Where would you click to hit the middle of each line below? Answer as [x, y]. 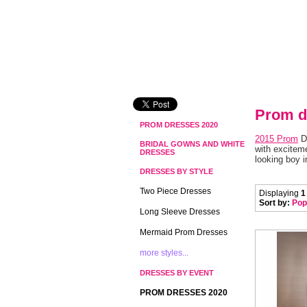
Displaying [280, 193]
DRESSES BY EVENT [177, 273]
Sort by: [274, 202]
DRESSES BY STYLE [176, 171]
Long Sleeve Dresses [180, 212]
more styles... [164, 253]
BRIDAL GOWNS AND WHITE [192, 144]
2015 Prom [277, 139]
